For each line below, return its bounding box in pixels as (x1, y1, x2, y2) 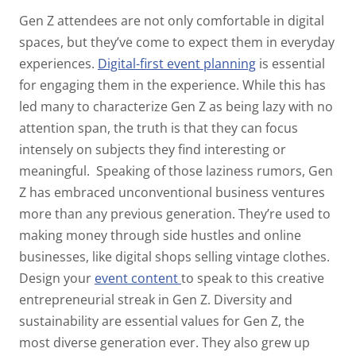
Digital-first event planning (98, 55, 256, 73)
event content (95, 269, 181, 288)
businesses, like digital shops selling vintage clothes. (19, 248, 330, 266)
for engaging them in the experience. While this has (19, 76, 326, 95)
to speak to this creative (181, 269, 324, 288)
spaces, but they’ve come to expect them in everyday (19, 33, 335, 52)
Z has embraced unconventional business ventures (19, 184, 325, 202)
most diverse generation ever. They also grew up (19, 334, 310, 352)
